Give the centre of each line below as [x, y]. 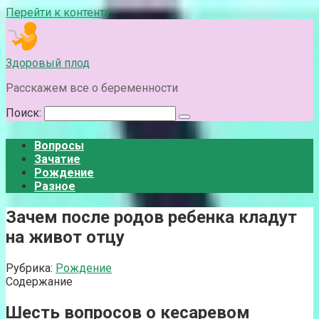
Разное [55, 186]
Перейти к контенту [58, 12]
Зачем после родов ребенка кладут [151, 217]
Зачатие [57, 159]
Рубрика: [29, 268]
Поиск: [25, 113]
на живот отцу [65, 237]
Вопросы [59, 146]
